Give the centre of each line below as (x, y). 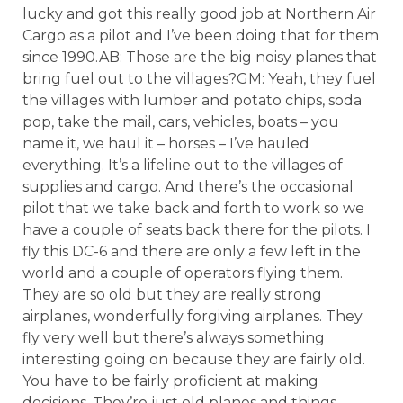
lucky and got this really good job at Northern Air (199, 14)
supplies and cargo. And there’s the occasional (188, 187)
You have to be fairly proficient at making (170, 381)
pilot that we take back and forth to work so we (193, 208)
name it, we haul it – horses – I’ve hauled (166, 143)
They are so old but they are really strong (172, 295)
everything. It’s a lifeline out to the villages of (183, 165)
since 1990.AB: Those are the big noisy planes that (200, 57)
